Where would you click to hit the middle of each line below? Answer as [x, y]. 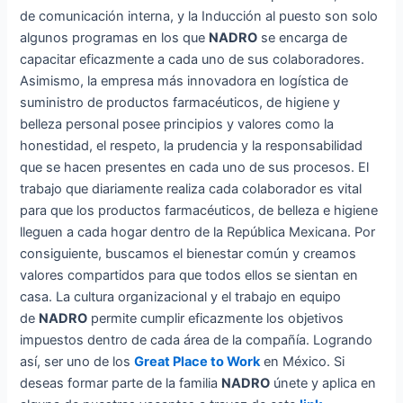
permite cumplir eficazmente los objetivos [216, 319]
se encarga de [303, 38]
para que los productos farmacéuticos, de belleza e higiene [199, 211]
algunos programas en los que [115, 38]
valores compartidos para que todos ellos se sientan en [189, 276]
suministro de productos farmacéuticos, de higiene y [180, 103]
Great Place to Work [197, 362]
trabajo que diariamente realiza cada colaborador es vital [191, 189]
